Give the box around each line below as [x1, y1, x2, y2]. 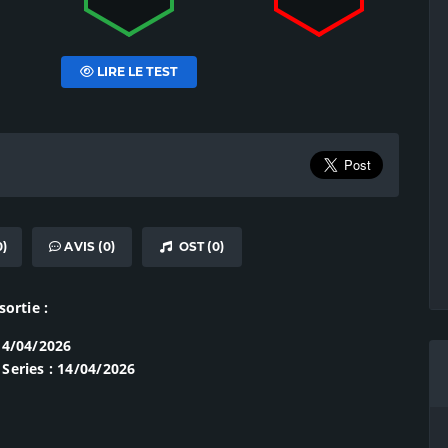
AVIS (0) [61, 238, 116, 254]
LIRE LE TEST [94, 63, 178, 79]
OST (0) [172, 238, 225, 254]
